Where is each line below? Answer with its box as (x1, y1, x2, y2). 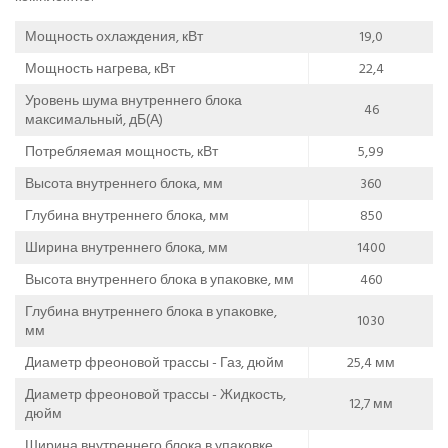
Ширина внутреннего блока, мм (25, 235, 228, 259)
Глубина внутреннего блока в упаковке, (25, 299, 277, 323)
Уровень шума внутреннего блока (25, 88, 242, 112)
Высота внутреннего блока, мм (25, 171, 223, 195)
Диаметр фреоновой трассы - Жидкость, (25, 382, 286, 406)
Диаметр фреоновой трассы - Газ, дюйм (25, 350, 284, 374)
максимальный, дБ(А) (25, 107, 163, 131)
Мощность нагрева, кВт (25, 56, 175, 80)
